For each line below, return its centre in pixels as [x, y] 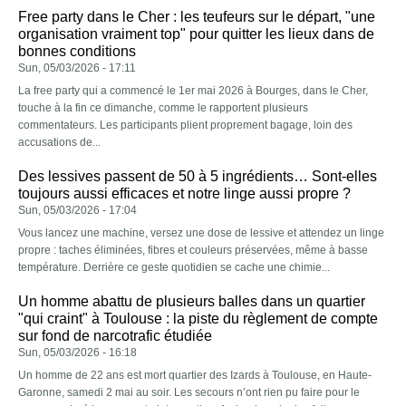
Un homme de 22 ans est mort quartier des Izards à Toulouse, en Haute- [195, 376]
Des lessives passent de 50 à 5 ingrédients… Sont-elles [198, 177]
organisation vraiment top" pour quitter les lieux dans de [196, 34]
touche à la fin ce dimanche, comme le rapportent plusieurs [163, 108]
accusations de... [59, 143]
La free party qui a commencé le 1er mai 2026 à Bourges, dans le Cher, [193, 91]
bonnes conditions [77, 52]
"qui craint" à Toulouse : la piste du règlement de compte [198, 319]
